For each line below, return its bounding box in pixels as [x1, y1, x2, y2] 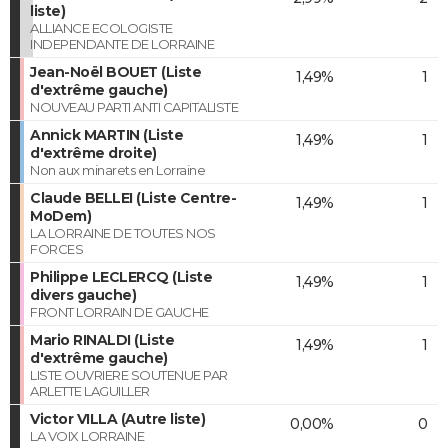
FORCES [30, 240, 83, 257]
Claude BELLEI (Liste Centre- [30, 188, 236, 207]
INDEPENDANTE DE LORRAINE [30, 35, 214, 52]
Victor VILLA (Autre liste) [30, 409, 205, 428]
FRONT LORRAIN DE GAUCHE [30, 303, 209, 320]
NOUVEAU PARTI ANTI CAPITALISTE [30, 98, 238, 115]
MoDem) [30, 206, 91, 225]
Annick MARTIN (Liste [30, 125, 183, 144]
